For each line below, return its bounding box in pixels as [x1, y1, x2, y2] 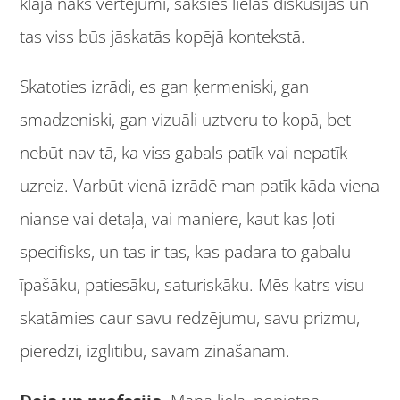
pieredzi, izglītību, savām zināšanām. [20, 338, 291, 362]
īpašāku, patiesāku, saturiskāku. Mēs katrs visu [20, 272, 365, 296]
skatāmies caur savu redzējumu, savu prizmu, [20, 305, 361, 329]
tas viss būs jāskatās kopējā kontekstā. [20, 25, 306, 49]
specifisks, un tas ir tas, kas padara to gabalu [20, 239, 352, 263]
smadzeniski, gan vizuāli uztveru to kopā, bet [20, 107, 352, 131]
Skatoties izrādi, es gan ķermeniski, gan [20, 74, 310, 98]
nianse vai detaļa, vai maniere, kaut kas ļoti [20, 206, 336, 230]
